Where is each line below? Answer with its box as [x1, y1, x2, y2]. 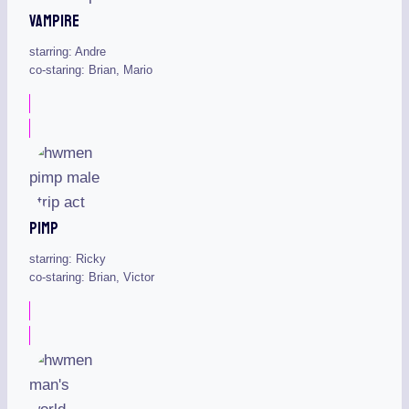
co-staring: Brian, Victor [29, 269, 154, 284]
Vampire [29, 11, 79, 32]
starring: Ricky [29, 251, 106, 266]
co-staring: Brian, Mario [29, 63, 152, 78]
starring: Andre [29, 45, 106, 59]
